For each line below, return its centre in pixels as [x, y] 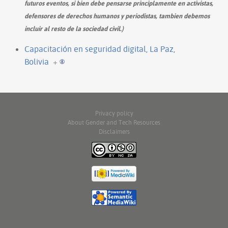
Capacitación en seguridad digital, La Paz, [100, 49]
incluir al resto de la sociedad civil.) [74, 28]
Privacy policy [114, 113]
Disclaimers [114, 131]
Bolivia [37, 61]
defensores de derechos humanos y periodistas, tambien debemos [117, 16]
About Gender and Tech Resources [114, 122]
